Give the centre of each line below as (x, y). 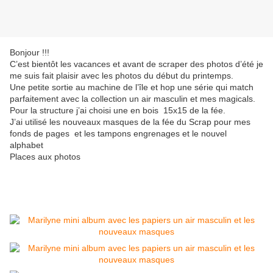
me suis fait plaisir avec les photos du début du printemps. (123, 76)
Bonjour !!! (31, 53)
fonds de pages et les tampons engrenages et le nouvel (118, 134)
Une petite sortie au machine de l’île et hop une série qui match (132, 87)
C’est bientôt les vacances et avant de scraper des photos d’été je (136, 64)
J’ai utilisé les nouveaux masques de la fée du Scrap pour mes (130, 122)
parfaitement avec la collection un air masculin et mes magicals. (134, 99)
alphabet (28, 145)
